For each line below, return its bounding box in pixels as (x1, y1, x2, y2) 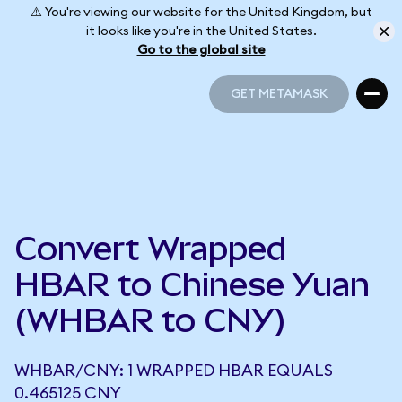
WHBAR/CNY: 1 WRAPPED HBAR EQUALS (14, 363, 333, 379)
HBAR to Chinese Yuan (14, 266, 370, 303)
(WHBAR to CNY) (14, 301, 286, 339)
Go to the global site (136, 43, 266, 57)
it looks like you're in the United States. (85, 24, 317, 38)
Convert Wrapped (14, 230, 286, 267)
